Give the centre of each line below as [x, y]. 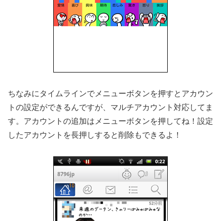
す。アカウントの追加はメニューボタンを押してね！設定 [110, 121]
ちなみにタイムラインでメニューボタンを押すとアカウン [110, 94]
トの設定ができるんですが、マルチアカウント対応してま [110, 108]
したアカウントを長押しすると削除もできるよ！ [95, 135]
